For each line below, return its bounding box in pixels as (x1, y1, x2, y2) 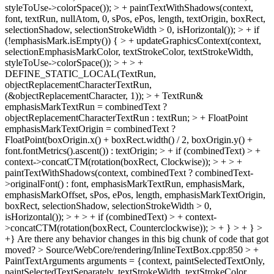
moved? (5, 245, 38, 255)
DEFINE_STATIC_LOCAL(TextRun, (5, 68, 156, 79)
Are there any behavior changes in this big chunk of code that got (15, 234, 268, 244)
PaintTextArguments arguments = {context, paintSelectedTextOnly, (5, 256, 265, 266)
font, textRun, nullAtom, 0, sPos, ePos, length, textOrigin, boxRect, (5, 13, 265, 24)
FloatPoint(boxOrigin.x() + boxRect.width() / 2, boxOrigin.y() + (5, 135, 253, 145)
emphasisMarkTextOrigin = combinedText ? (5, 124, 176, 134)
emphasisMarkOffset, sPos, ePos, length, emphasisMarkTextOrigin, (5, 190, 265, 200)
